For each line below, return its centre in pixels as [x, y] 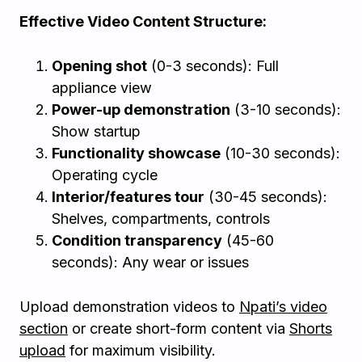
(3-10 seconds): [286, 109]
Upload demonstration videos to [129, 307]
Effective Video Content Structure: [143, 21]
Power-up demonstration [141, 109]
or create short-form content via [179, 328]
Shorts [311, 328]
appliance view [102, 88]
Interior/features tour [128, 197]
